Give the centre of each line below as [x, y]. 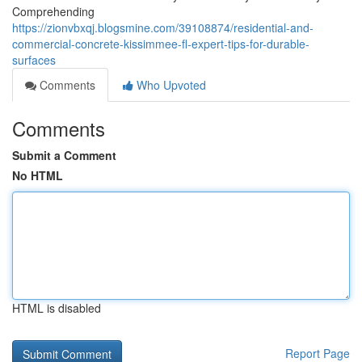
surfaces [34, 60]
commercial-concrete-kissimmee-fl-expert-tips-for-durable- [161, 44]
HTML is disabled [57, 308]
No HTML [38, 175]
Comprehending [53, 11]
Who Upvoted [170, 85]
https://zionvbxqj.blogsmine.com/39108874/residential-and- [163, 27]
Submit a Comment [64, 155]
